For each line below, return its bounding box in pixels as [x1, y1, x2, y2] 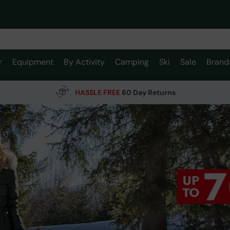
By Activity [64, 56, 105, 67]
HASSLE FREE [74, 87, 120, 97]
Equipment [12, 56, 53, 67]
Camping [115, 56, 149, 67]
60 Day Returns [120, 87, 176, 97]
